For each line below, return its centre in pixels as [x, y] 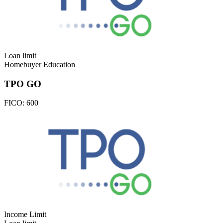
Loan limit [20, 55]
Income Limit [25, 215]
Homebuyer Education [40, 64]
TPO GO [23, 84]
